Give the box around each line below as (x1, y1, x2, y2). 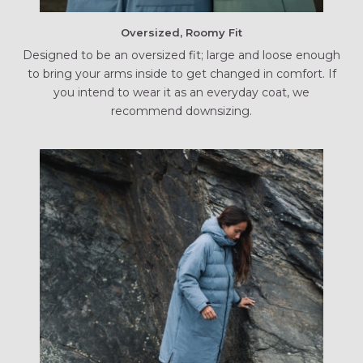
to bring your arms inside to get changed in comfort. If (27, 66, 336, 81)
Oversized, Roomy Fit (121, 26, 242, 40)
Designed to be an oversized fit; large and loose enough (23, 47, 340, 62)
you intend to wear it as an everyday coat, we (53, 84, 310, 100)
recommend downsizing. (111, 103, 252, 118)
